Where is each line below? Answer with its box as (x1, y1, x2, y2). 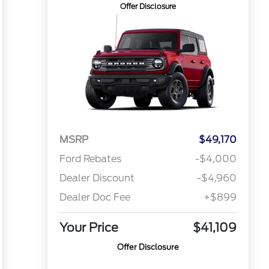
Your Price (59, 220, 118, 235)
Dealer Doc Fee (59, 192, 130, 204)
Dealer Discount (59, 172, 134, 184)
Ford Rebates (59, 153, 121, 165)
